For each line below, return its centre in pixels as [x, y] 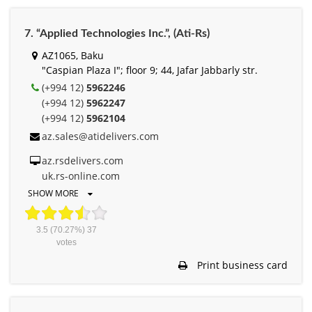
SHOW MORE [54, 194]
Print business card [241, 265]
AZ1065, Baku [73, 56]
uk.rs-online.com [81, 176]
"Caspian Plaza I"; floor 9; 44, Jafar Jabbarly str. [150, 70]
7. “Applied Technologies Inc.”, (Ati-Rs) [117, 34]
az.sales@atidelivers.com [100, 136]
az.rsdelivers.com [83, 161]
